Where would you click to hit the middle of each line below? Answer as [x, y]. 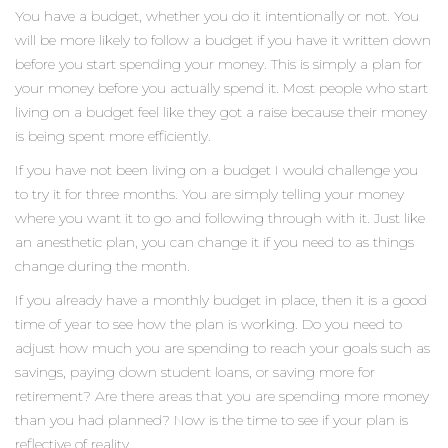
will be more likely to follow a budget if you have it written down [223, 39]
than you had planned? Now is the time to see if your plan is [211, 419]
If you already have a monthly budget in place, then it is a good [221, 299]
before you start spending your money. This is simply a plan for [218, 63]
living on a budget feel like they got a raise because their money [221, 111]
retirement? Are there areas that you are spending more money [222, 395]
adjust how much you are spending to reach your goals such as [222, 347]
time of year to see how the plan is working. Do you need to [208, 323]
